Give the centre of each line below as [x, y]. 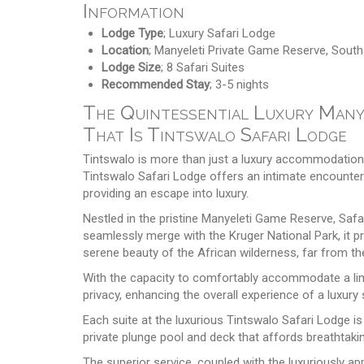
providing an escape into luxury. [166, 193]
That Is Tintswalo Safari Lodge [215, 134]
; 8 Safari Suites [202, 67]
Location [125, 50]
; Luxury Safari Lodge [219, 33]
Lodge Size [131, 67]
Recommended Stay [155, 84]
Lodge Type [132, 33]
